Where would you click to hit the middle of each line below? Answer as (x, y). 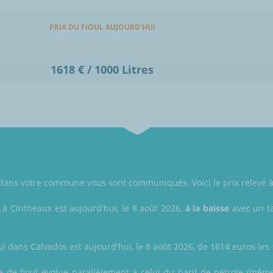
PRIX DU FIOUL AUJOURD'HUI (102, 27)
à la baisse (207, 208)
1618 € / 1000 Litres (102, 70)
